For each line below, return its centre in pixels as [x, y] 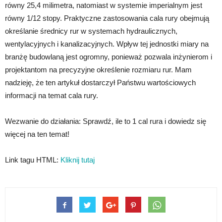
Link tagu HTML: [33, 160]
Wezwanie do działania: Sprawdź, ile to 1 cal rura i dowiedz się [106, 121]
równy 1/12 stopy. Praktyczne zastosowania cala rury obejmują [107, 18]
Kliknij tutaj [78, 160]
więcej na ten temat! [37, 134]
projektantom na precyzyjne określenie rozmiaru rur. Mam [98, 70]
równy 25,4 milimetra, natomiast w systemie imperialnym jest [104, 5]
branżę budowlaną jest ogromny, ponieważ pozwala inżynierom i [109, 57]
